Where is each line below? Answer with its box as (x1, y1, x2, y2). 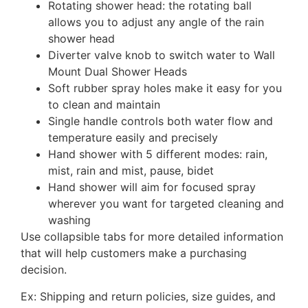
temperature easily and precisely (48, 131, 218, 145)
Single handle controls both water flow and (48, 114, 273, 129)
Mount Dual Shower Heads (48, 65, 187, 79)
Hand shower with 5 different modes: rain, (48, 147, 267, 162)
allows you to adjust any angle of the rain (48, 15, 264, 30)
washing (48, 213, 91, 228)
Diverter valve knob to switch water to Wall (48, 48, 275, 63)
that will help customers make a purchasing (21, 246, 247, 261)
